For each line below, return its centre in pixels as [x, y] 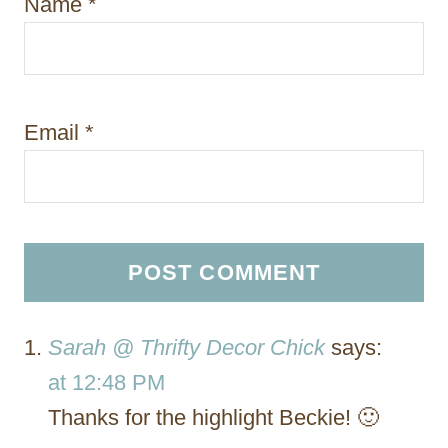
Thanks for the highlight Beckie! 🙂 [213, 417]
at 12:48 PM [106, 382]
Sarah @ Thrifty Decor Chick [186, 347]
